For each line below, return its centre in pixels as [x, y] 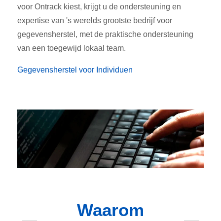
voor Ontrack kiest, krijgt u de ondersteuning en [99, 6]
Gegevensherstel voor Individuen [75, 70]
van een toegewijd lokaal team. [72, 48]
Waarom [110, 210]
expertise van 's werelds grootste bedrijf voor [95, 20]
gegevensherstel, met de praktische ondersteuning [105, 34]
